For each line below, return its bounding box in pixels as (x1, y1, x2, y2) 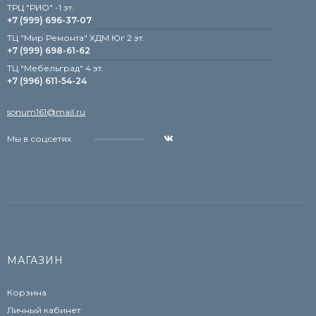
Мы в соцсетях (7, 133, 73, 145)
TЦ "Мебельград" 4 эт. (7, 63, 104, 74)
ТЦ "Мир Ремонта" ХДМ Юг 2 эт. (7, 32, 145, 44)
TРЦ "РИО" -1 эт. (7, 2, 74, 13)
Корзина (7, 287, 47, 298)
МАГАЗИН (7, 254, 63, 267)
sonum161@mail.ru (7, 107, 85, 118)
